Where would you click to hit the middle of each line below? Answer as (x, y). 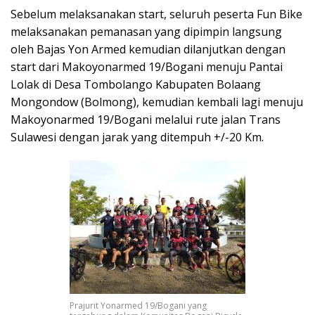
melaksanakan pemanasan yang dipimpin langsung (146, 31)
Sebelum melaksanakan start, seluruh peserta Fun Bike (156, 14)
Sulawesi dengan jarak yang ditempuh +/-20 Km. (137, 137)
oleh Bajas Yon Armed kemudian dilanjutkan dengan (148, 49)
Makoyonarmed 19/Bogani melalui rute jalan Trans (146, 119)
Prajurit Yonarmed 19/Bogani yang (138, 306)
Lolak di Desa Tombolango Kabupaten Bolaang (136, 84)
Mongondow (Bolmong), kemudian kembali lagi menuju (157, 102)
